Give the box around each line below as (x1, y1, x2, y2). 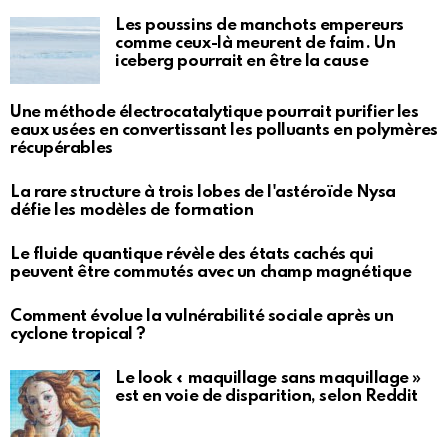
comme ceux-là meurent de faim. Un (115, 35, 396, 53)
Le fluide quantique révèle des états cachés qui (10, 246, 374, 264)
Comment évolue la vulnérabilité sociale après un (10, 308, 394, 326)
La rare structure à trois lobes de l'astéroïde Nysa (10, 184, 397, 202)
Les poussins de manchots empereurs (115, 17, 404, 35)
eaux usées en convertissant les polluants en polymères (10, 122, 438, 140)
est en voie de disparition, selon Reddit (115, 388, 418, 406)
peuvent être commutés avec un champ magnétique (10, 264, 412, 282)
